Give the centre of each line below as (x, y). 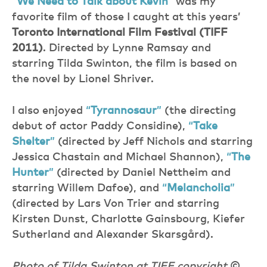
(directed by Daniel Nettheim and (144, 173)
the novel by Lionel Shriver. (83, 79)
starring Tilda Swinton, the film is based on (125, 63)
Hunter (30, 173)
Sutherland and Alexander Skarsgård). (113, 235)
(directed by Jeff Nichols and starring (154, 142)
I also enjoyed (49, 111)
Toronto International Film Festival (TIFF (120, 32)
